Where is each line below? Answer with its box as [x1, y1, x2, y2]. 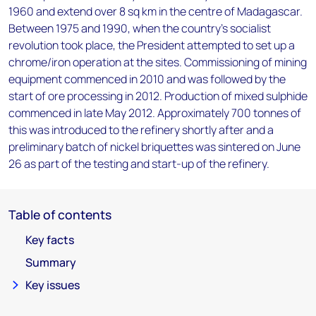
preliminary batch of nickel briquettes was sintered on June [8, 139, 300, 154]
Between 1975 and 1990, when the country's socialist [8, 20, 271, 36]
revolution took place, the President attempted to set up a [8, 37, 295, 53]
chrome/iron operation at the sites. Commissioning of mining [8, 54, 307, 70]
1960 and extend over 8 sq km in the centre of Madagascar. [8, 4, 303, 19]
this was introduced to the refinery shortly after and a [8, 122, 274, 138]
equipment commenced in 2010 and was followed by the [8, 71, 286, 87]
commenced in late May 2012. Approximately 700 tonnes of [8, 105, 301, 121]
